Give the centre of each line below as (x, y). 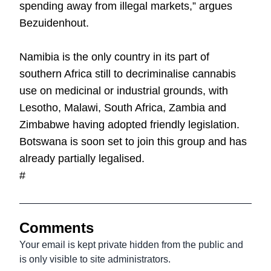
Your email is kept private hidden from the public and (131, 245)
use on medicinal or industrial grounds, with (124, 91)
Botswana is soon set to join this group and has (133, 142)
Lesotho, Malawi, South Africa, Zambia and (123, 108)
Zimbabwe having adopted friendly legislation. (129, 125)
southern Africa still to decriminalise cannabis (128, 74)
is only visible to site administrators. (95, 259)
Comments (57, 228)
